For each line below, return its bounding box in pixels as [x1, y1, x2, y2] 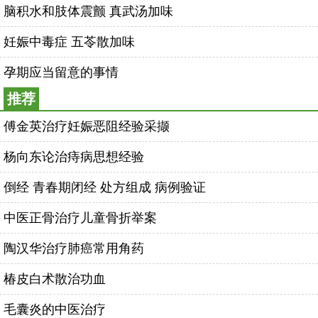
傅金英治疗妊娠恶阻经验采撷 [4, 119, 170, 133]
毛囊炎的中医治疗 [4, 302, 106, 317]
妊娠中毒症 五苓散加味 [4, 34, 135, 49]
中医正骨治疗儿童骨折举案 [4, 210, 157, 225]
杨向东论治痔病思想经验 [4, 149, 144, 164]
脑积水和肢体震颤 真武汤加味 [4, 4, 173, 18]
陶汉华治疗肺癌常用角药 [4, 241, 144, 256]
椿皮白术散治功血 [4, 271, 106, 286]
